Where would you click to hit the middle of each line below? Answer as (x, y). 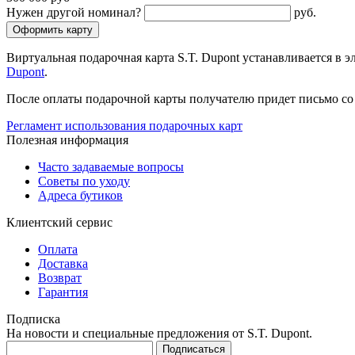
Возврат (60, 278)
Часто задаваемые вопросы (111, 167)
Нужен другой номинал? (74, 13)
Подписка (33, 319)
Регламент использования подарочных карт (124, 126)
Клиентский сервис (59, 223)
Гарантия (63, 292)
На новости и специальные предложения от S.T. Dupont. (159, 334)
